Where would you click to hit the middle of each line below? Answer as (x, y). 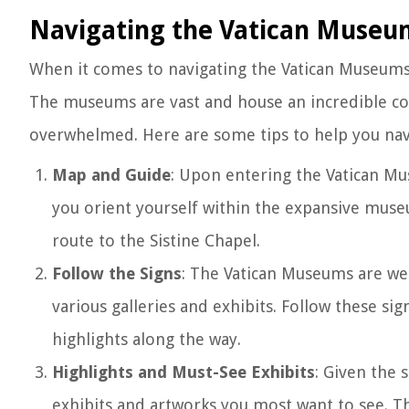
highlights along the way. (147, 339)
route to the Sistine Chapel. (156, 241)
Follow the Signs (117, 273)
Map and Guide (111, 175)
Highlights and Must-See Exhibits (184, 372)
